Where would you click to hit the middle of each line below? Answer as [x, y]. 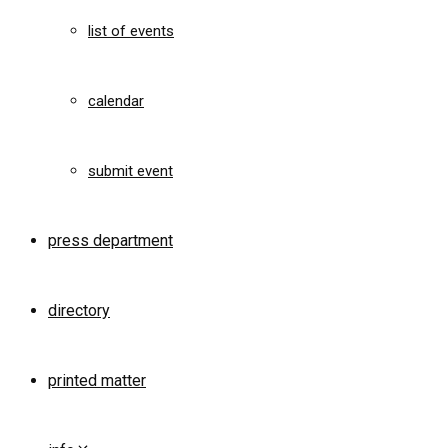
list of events [131, 31]
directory [79, 310]
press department [110, 240]
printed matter [97, 380]
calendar [116, 101]
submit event [130, 171]
